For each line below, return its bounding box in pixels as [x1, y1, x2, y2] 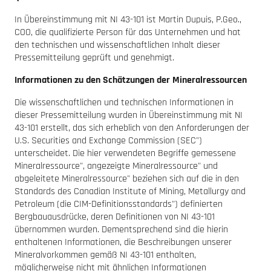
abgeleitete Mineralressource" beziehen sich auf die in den [15, 172, 239, 185]
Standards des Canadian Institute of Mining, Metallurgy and [15, 184, 246, 198]
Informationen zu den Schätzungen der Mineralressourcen [15, 73, 247, 87]
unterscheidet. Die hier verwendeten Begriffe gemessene [15, 146, 236, 160]
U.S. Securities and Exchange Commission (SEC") [15, 134, 202, 147]
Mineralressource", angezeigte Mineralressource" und [15, 159, 218, 172]
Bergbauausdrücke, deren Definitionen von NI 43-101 [15, 210, 215, 223]
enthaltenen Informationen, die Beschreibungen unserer [15, 235, 232, 249]
